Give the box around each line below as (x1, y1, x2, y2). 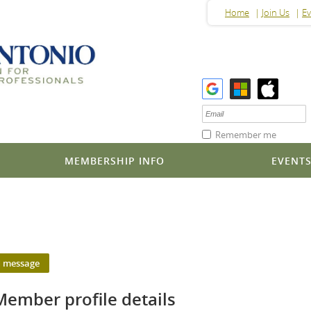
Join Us (262, 6, 289, 19)
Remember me (215, 128, 276, 141)
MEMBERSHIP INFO (65, 154, 165, 167)
